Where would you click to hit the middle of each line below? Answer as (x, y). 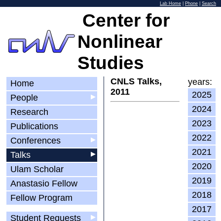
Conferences (36, 141)
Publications (34, 126)
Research (29, 112)
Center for (124, 20)
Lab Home (170, 3)
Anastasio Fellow (44, 184)
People (24, 98)
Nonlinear (120, 41)
